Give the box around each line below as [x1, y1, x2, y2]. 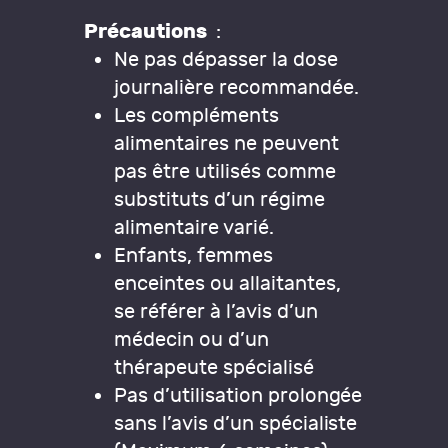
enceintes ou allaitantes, [114, 271, 341, 295]
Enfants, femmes [114, 243, 273, 267]
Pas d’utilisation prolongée [114, 383, 363, 407]
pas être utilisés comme [114, 159, 336, 183]
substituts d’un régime [114, 187, 325, 211]
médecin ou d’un [114, 327, 269, 351]
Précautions [84, 19, 211, 43]
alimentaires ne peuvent [114, 131, 339, 155]
